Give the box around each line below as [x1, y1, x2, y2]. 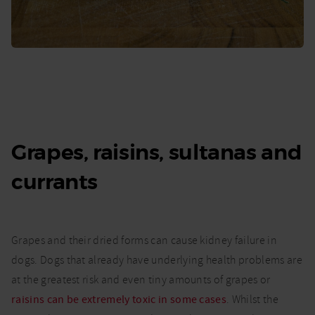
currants [11, 168, 98, 195]
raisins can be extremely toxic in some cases [11, 292, 227, 307]
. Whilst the [226, 292, 278, 307]
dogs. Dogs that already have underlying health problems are [11, 252, 302, 267]
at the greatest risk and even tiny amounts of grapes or [11, 272, 271, 287]
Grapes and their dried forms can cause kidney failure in [11, 233, 277, 247]
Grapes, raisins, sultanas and [11, 139, 302, 166]
